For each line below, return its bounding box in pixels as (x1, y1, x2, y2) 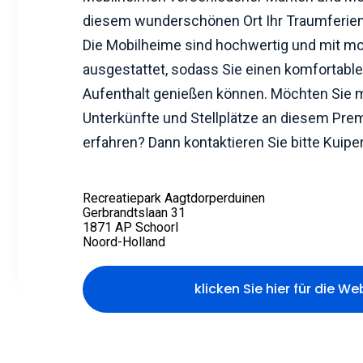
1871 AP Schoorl (83, 220, 178, 235)
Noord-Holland (83, 234, 165, 250)
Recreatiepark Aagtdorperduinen (83, 190, 265, 206)
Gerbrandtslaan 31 (83, 205, 186, 220)
